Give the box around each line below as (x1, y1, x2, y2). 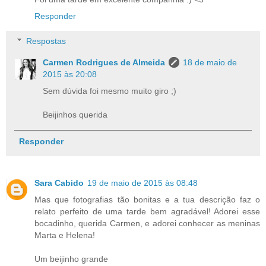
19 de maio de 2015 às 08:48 (87, 178, 198, 188)
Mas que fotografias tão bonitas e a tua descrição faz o (34, 195, 260, 205)
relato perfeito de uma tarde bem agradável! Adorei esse (34, 207, 260, 217)
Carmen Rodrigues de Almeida (43, 58, 166, 68)
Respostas (26, 36, 66, 46)
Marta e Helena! (34, 230, 95, 240)
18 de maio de (183, 58, 237, 68)
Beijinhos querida (43, 110, 108, 120)
